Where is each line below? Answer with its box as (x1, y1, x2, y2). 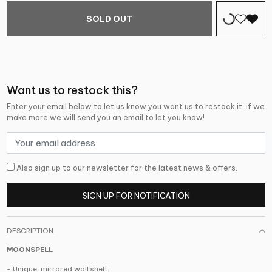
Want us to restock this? (7, 83, 138, 98)
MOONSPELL (7, 245, 53, 254)
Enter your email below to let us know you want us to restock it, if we (7, 101, 265, 111)
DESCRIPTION (7, 226, 54, 236)
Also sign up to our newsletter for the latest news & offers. (15, 163, 238, 173)
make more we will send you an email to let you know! (7, 112, 205, 122)
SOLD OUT (86, 14, 132, 24)
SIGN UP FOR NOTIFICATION (82, 190, 190, 200)
